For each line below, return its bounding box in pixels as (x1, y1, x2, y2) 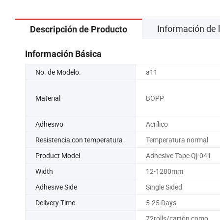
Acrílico (145, 119, 168, 129)
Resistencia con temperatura (35, 135, 123, 144)
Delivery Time (35, 197, 75, 207)
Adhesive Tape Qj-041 (145, 150, 211, 160)
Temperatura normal (145, 135, 208, 144)
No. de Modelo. (35, 67, 81, 77)
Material (35, 93, 60, 103)
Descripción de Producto (30, 24, 127, 34)
